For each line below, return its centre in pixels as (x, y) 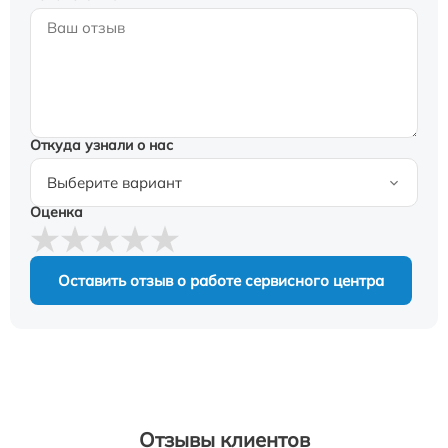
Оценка (56, 212)
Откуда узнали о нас (101, 145)
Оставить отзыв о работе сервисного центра (221, 280)
